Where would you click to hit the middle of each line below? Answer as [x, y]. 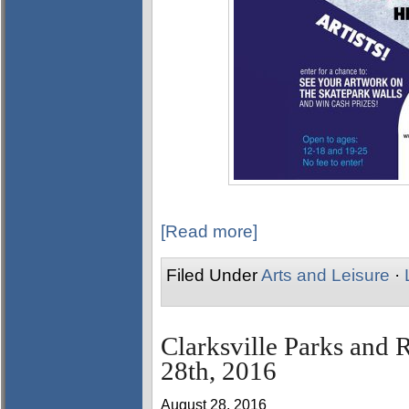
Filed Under [214, 275]
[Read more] [209, 231]
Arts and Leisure [325, 275]
